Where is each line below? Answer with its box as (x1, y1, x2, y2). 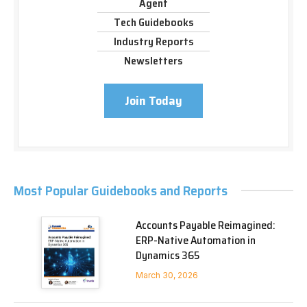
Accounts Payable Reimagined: (136, 216, 275, 234)
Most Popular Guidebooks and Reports (14, 179, 228, 201)
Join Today (125, 90, 182, 110)
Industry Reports (113, 32, 194, 50)
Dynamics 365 (136, 246, 199, 264)
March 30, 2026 (136, 269, 198, 280)
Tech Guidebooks (113, 13, 194, 31)
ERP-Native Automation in (136, 231, 256, 249)
